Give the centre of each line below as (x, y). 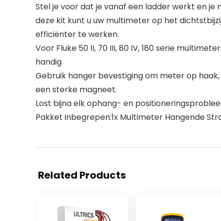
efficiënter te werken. (77, 34)
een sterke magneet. (76, 90)
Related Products (82, 175)
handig (49, 62)
